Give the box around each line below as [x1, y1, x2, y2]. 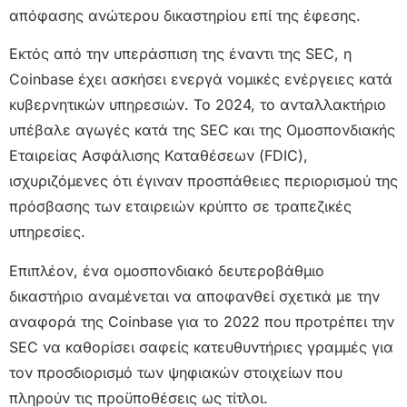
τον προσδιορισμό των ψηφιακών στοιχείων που [9, 362, 342, 382]
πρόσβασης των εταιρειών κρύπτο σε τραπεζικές [9, 197, 352, 216]
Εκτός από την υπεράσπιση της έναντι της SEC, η [9, 45, 352, 64]
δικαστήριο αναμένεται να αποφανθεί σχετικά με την [9, 286, 380, 305]
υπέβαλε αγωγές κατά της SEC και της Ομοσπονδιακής [9, 121, 395, 140]
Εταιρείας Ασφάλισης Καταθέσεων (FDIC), [9, 146, 308, 165]
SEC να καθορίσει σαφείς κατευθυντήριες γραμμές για [9, 337, 393, 356]
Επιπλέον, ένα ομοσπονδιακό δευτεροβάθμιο [9, 261, 324, 280]
